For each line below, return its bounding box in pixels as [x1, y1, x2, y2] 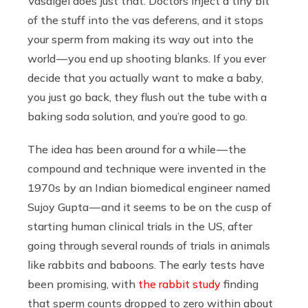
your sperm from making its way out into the [27, 32, 254, 47]
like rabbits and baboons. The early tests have [27, 258, 265, 272]
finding [221, 277, 258, 291]
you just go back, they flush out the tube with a [27, 90, 267, 104]
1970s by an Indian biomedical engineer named [27, 181, 270, 195]
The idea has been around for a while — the [27, 142, 246, 157]
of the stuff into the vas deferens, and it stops [27, 13, 263, 27]
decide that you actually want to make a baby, [27, 71, 263, 85]
